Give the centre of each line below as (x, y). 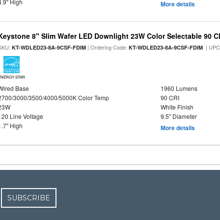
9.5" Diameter (179, 116)
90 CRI (170, 97)
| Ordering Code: (108, 47)
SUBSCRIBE (29, 198)
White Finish (177, 107)
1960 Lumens (179, 88)
